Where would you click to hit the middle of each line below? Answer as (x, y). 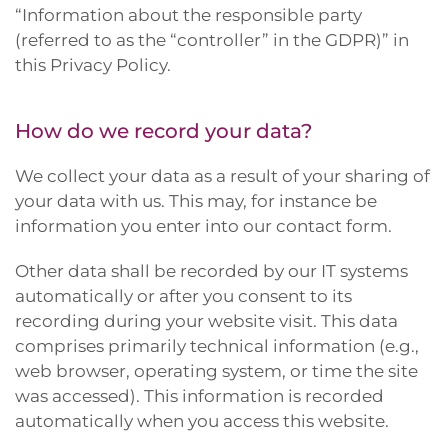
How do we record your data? (163, 131)
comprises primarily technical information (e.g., (217, 346)
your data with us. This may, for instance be (196, 201)
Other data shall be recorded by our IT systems (211, 271)
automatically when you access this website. (202, 421)
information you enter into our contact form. (203, 226)
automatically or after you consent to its (183, 296)
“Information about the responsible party (188, 15)
